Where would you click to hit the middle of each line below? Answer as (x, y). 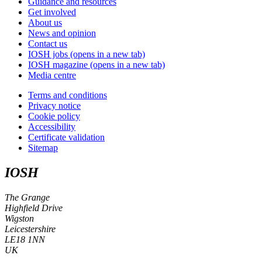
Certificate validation (66, 137)
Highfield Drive (34, 208)
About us (45, 23)
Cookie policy (54, 116)
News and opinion (62, 33)
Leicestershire (30, 229)
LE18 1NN (25, 239)
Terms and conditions (68, 95)
